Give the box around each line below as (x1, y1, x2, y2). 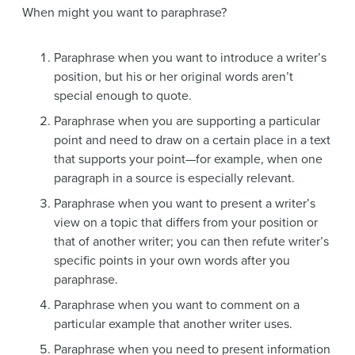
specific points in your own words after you (54, 253, 290, 269)
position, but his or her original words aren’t (54, 69, 293, 86)
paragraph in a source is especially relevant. (54, 170, 295, 187)
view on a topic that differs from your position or (54, 215, 318, 231)
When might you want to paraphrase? (22, 5, 227, 21)
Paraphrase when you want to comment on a (54, 297, 300, 314)
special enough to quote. (54, 88, 192, 105)
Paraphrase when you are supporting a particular (54, 113, 320, 130)
